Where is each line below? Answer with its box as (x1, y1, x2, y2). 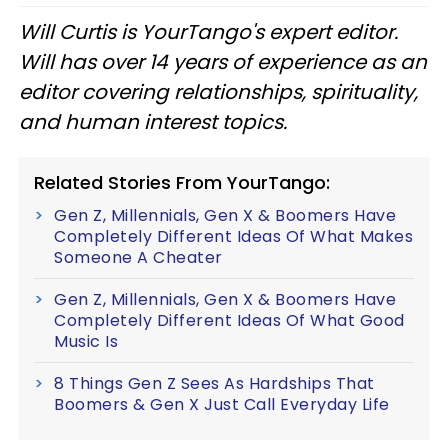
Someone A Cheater (54, 245, 223, 269)
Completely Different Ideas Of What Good (54, 308, 405, 332)
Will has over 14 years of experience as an (19, 47, 427, 76)
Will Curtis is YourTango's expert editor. (19, 17, 398, 46)
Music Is (54, 329, 118, 353)
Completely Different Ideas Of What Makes (54, 224, 413, 248)
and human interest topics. (19, 107, 287, 136)
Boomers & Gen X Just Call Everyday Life (54, 392, 390, 416)
